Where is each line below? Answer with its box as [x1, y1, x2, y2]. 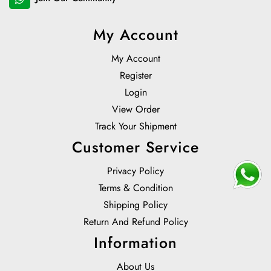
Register [119, 68, 152, 83]
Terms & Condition [98, 181, 173, 195]
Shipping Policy [103, 198, 168, 212]
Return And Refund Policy [83, 215, 188, 229]
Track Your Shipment [94, 119, 177, 134]
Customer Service [72, 136, 199, 158]
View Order [111, 102, 160, 117]
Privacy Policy [107, 164, 164, 178]
